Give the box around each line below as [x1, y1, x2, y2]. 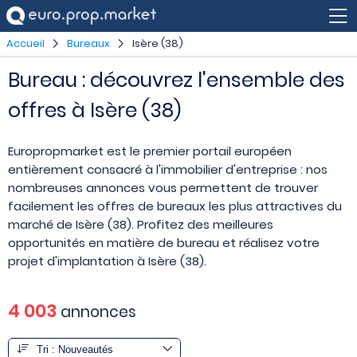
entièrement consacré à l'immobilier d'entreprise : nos [8, 161, 328, 178]
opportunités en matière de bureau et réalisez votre [8, 234, 320, 252]
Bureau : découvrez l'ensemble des [8, 66, 345, 95]
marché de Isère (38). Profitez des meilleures [8, 216, 273, 233]
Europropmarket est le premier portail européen [8, 143, 292, 160]
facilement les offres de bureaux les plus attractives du [8, 198, 342, 215]
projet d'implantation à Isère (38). [8, 253, 206, 270]
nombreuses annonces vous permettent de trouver [8, 179, 318, 197]
